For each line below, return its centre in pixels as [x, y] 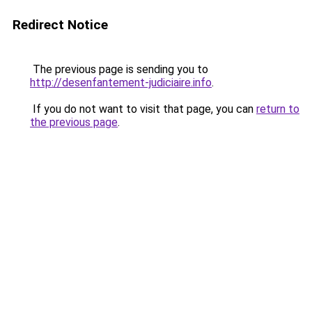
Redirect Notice [60, 25]
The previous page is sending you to [119, 69]
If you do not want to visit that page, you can [143, 109]
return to [278, 109]
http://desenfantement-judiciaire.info [121, 83]
